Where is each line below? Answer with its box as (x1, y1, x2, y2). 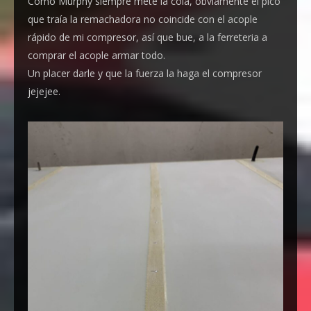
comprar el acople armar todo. (28, 49, 165, 62)
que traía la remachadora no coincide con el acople (28, 12, 258, 26)
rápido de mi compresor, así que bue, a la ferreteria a (28, 31, 267, 44)
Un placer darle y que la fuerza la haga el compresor (28, 67, 262, 81)
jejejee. (28, 85, 60, 99)
